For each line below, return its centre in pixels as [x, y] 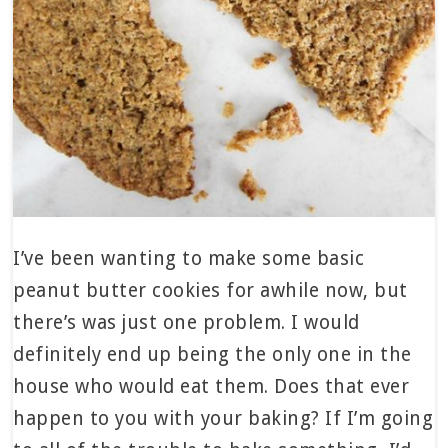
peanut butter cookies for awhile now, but [210, 291]
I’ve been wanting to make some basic [189, 259]
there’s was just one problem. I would [186, 323]
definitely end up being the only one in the [212, 355]
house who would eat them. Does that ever [211, 387]
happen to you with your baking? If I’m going [223, 419]
